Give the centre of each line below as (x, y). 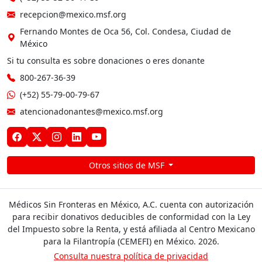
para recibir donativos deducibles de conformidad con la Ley (131, 216)
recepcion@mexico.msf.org (73, 14)
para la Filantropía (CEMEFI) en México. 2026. (131, 241)
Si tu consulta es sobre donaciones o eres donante (106, 60)
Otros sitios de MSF (127, 165)
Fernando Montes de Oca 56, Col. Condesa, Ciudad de (125, 31)
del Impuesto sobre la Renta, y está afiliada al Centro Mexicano (131, 229)
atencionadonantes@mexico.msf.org (92, 111)
